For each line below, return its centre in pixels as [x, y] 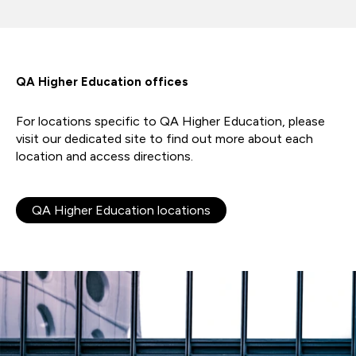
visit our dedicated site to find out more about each [164, 139]
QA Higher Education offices [102, 82]
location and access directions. [104, 157]
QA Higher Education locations [121, 211]
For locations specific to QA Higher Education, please [170, 122]
